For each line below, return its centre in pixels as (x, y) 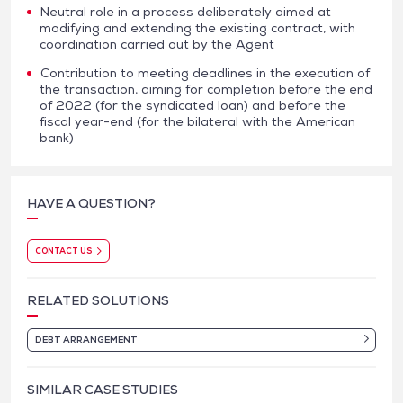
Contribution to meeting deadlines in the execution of (205, 72)
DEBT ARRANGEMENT (86, 340)
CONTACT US (63, 251)
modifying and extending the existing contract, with (197, 27)
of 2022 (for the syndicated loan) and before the (193, 105)
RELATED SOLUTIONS (98, 301)
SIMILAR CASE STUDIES (103, 390)
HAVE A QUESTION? (91, 203)
